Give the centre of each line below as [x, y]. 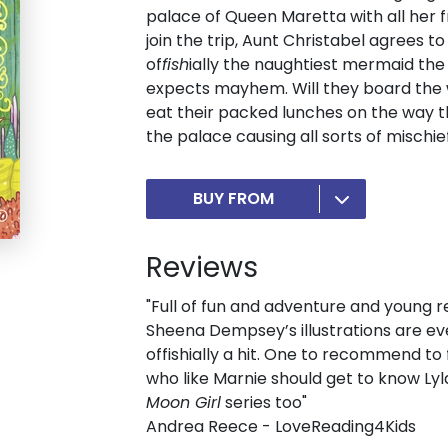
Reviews [202, 268]
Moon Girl [183, 403]
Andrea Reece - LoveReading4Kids [281, 427]
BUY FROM [233, 199]
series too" [264, 403]
